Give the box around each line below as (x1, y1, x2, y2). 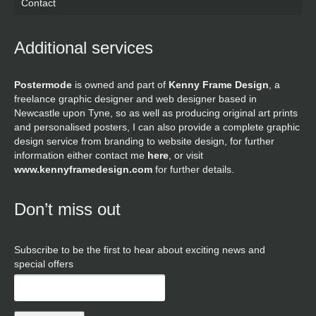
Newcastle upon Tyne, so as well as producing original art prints (14, 107, 298, 119)
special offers (14, 258, 73, 270)
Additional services (14, 38, 153, 58)
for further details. (152, 164, 234, 176)
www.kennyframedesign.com (14, 164, 152, 176)
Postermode (14, 79, 72, 91)
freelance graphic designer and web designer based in (14, 93, 257, 105)
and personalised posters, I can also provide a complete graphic (14, 121, 300, 133)
